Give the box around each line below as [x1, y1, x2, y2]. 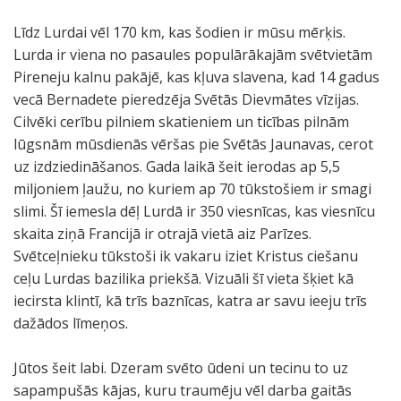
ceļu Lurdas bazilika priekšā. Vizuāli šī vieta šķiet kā [13, 269, 354, 288]
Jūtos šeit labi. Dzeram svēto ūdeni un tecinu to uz [13, 358, 348, 378]
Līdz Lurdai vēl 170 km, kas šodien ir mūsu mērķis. [13, 22, 346, 42]
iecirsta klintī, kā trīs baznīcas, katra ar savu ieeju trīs [13, 291, 367, 311]
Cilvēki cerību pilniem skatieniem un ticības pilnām [13, 112, 349, 132]
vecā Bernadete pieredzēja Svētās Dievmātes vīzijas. [13, 90, 359, 109]
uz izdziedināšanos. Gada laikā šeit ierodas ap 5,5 [13, 157, 340, 176]
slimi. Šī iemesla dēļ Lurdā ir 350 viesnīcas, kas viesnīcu [13, 201, 375, 221]
